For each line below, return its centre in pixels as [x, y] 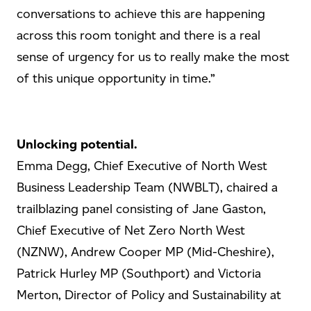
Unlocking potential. [77, 144]
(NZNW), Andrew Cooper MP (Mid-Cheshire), [145, 252]
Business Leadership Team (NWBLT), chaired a [147, 187]
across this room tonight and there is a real [138, 35]
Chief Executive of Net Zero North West [131, 230]
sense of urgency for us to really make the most [153, 57]
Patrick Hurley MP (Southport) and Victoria [139, 274]
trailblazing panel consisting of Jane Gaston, [141, 209]
